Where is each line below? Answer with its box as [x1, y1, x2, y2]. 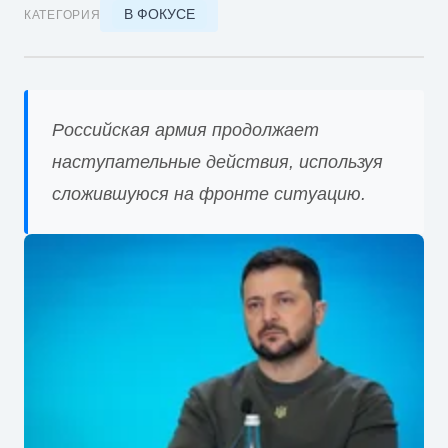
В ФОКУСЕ [123, 6, 195, 23]
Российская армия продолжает [52, 119, 319, 140]
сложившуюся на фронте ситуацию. [52, 183, 366, 204]
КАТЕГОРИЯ [24, 7, 101, 22]
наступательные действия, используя [52, 151, 383, 172]
